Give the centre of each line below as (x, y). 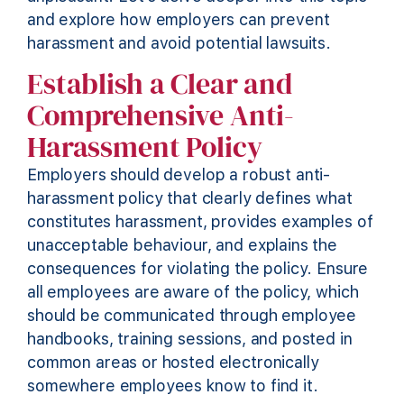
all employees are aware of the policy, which (193, 291)
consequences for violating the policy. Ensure (198, 268)
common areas (83, 362)
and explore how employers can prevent (179, 20)
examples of (325, 221)
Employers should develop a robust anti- (179, 174)
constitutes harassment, (119, 221)
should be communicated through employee (192, 315)
